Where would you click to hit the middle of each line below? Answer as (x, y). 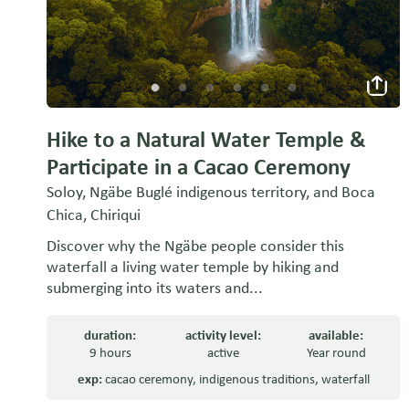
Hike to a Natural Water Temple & (206, 140)
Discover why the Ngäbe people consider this (195, 246)
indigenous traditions (257, 379)
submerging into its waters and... (155, 288)
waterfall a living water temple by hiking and (193, 267)
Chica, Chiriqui (94, 215)
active (224, 353)
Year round (336, 353)
